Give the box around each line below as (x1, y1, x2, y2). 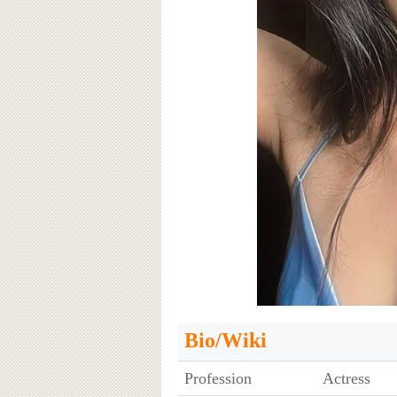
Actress (322, 369, 370, 387)
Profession (183, 369, 252, 387)
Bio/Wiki (183, 328, 267, 352)
